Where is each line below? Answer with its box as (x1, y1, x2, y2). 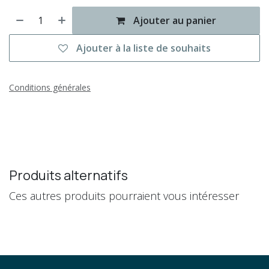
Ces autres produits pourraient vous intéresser (9, 189, 239, 204)
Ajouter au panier (131, 14, 217, 28)
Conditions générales (9, 82, 91, 94)
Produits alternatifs (9, 166, 128, 185)
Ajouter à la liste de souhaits (76, 41, 211, 55)
